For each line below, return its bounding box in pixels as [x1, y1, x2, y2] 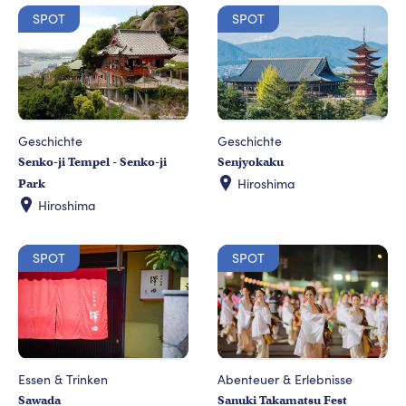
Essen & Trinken [18, 371, 108, 389]
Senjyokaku [217, 153, 284, 169]
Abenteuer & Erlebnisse [217, 371, 353, 389]
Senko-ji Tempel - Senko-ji [18, 153, 167, 169]
